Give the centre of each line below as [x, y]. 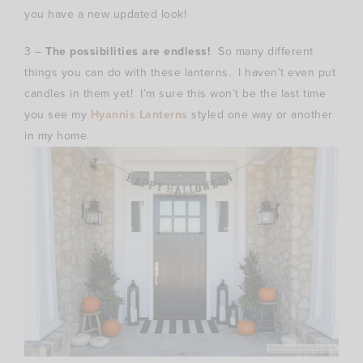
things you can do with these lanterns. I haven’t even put [180, 73]
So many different [262, 52]
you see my [58, 115]
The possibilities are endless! [128, 52]
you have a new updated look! [105, 15]
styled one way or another [260, 115]
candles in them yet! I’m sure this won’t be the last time [175, 94]
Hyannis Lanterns [139, 115]
